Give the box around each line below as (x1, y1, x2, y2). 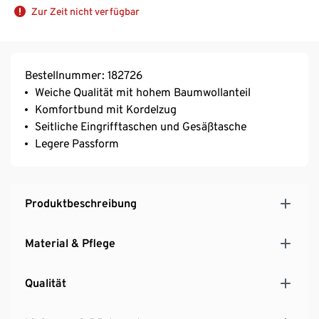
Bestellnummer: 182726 (25, 68, 142, 83)
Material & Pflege (25, 236, 115, 251)
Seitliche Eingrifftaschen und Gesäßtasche (35, 120, 246, 134)
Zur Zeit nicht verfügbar (31, 6, 140, 18)
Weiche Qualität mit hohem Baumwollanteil (35, 85, 251, 100)
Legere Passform (35, 137, 119, 151)
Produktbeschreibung (25, 197, 137, 211)
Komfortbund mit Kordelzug (35, 103, 177, 117)
